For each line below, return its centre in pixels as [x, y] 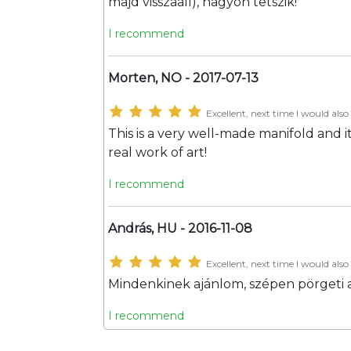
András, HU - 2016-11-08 [180, 228]
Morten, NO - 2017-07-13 [183, 78]
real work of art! [157, 152]
